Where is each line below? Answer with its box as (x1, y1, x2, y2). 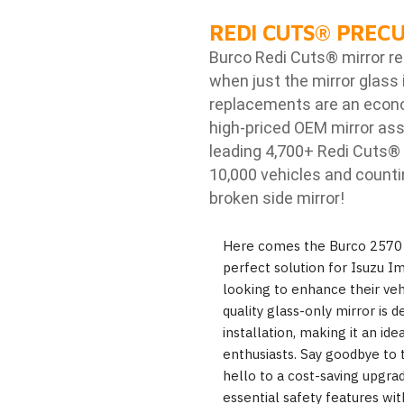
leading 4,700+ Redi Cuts (208, 142, 388, 161)
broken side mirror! (208, 188, 344, 208)
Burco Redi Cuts (208, 48, 326, 68)
